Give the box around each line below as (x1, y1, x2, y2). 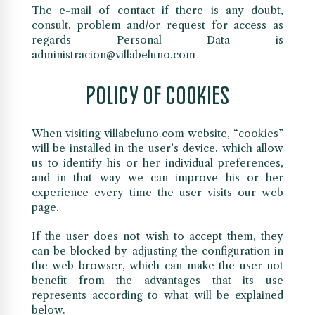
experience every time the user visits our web (31, 186, 284, 200)
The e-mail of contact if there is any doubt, (31, 4, 284, 18)
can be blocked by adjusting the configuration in (31, 244, 284, 258)
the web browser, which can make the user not (31, 259, 284, 273)
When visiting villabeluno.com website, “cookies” (31, 127, 284, 141)
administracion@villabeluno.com (31, 48, 195, 62)
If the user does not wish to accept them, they (31, 229, 284, 243)
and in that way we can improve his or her (31, 171, 284, 185)
